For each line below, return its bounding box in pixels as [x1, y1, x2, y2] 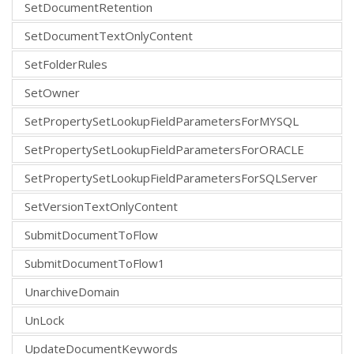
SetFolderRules [24, 55, 107, 72]
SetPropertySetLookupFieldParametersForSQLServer [24, 169, 318, 186]
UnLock [24, 311, 64, 328]
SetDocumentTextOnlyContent [24, 27, 193, 43]
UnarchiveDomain [24, 283, 119, 299]
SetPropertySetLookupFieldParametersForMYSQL [24, 112, 299, 129]
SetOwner [24, 84, 80, 100]
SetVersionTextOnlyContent [24, 198, 178, 214]
